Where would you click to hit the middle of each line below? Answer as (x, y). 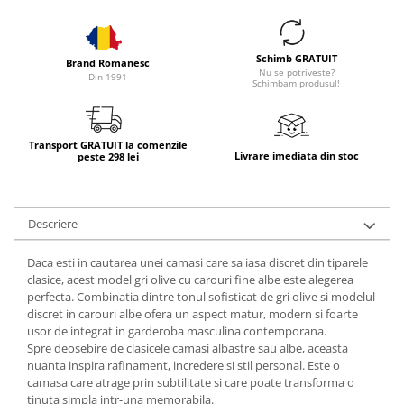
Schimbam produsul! (296, 83)
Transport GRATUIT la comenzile (108, 145)
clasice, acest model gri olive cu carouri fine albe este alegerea (190, 280)
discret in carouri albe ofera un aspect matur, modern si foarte (193, 314)
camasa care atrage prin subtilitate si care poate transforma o (191, 383)
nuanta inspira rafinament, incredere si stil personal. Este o (184, 366)
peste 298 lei (108, 157)
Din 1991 (108, 77)
